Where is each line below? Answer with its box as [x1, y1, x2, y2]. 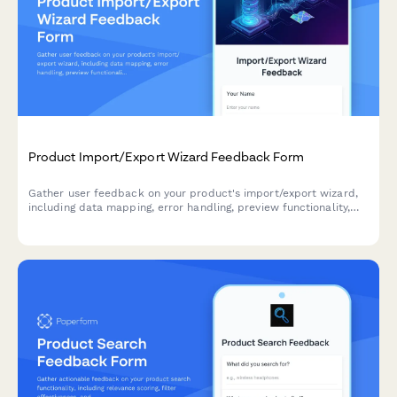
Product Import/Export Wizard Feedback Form [28, 148, 305, 164]
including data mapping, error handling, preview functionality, [28, 200, 350, 214]
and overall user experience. [28, 214, 178, 228]
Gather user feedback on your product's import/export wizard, [28, 186, 358, 199]
